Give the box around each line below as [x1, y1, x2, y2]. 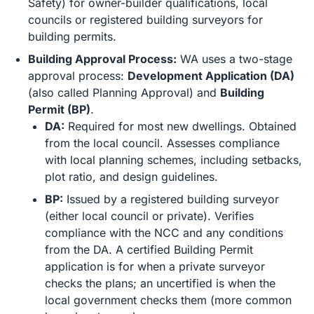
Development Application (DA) [128, 69, 294, 83]
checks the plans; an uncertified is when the [45, 276, 275, 290]
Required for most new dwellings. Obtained [64, 119, 296, 133]
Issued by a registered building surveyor [63, 192, 279, 206]
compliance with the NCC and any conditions [45, 226, 283, 240]
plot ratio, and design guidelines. [45, 170, 218, 184]
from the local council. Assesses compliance [45, 136, 280, 150]
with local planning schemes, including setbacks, [45, 153, 302, 167]
